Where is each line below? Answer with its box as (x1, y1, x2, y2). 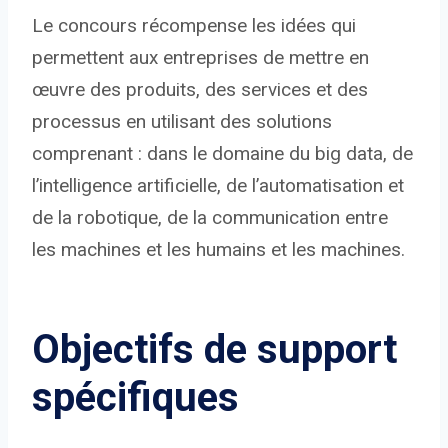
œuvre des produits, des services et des (32, 77, 368, 101)
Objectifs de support (32, 325, 397, 373)
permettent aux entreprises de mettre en (32, 45, 369, 69)
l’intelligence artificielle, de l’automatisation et (32, 173, 404, 197)
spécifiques (32, 373, 239, 421)
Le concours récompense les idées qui (32, 13, 356, 37)
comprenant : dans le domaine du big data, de (32, 141, 413, 165)
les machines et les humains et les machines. (32, 237, 405, 261)
